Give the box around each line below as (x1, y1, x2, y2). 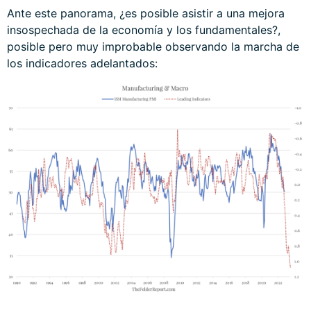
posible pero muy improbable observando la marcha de (7, 39, 299, 53)
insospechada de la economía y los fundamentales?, (7, 22, 280, 37)
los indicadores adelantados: (7, 56, 158, 70)
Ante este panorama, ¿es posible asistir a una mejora (7, 6, 285, 20)
